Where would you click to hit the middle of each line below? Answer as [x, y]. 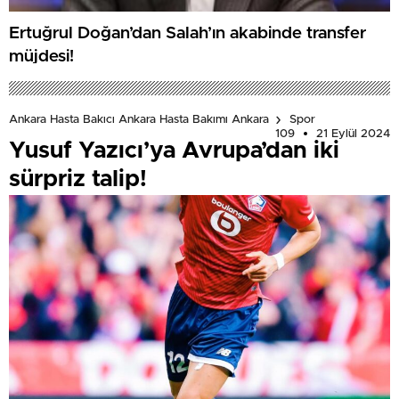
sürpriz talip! [78, 179]
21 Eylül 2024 [353, 134]
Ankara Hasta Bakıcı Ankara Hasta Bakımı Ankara [139, 120]
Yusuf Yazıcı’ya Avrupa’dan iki [174, 150]
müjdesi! [41, 57]
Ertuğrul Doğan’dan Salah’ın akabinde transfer [187, 34]
